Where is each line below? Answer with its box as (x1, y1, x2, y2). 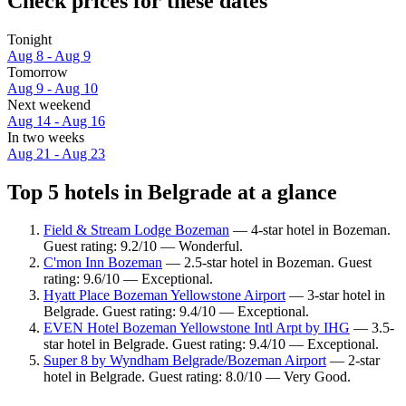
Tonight (7, 31, 52, 47)
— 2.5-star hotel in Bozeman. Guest (162, 255, 372, 271)
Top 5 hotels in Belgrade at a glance (7, 179, 337, 204)
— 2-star (326, 353, 380, 369)
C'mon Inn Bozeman (43, 255, 162, 271)
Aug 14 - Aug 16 (7, 112, 105, 129)
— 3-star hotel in (285, 287, 385, 304)
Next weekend (7, 96, 91, 112)
